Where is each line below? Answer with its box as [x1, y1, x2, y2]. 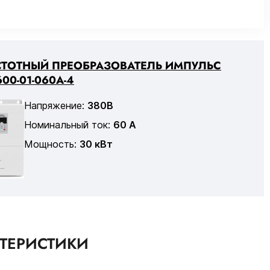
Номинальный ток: [24, 118, 113, 131]
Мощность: [24, 137, 80, 150]
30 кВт [79, 137, 113, 150]
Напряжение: [24, 99, 87, 111]
